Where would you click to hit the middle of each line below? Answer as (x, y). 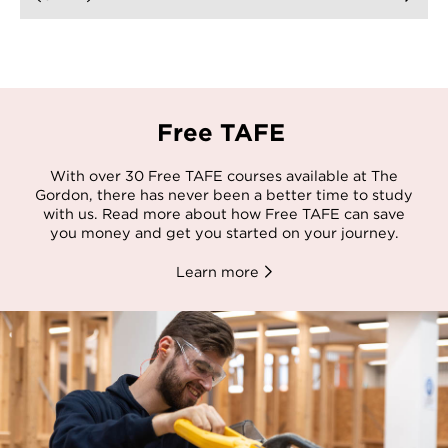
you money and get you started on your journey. (224, 232)
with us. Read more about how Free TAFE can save (224, 213)
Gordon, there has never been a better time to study (224, 194)
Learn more (218, 272)
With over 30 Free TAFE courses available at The (224, 175)
